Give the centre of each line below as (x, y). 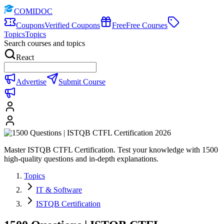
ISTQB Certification (68, 204)
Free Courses (147, 25)
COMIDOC (33, 11)
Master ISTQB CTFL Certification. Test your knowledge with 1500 (111, 150)
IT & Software (59, 190)
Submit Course (82, 82)
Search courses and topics (44, 43)
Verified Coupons (72, 25)
